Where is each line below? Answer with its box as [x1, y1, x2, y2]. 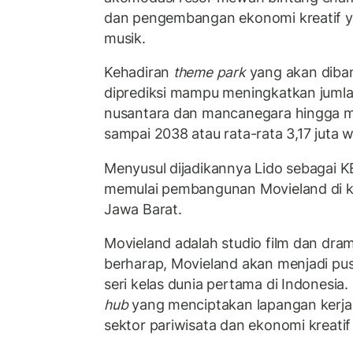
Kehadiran [104, 64, 173, 81]
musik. [104, 29, 146, 46]
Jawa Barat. [104, 200, 182, 217]
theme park [173, 64, 246, 81]
